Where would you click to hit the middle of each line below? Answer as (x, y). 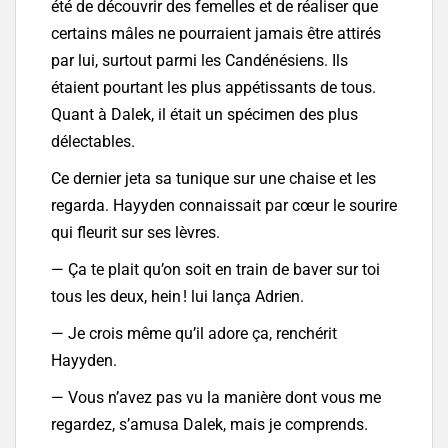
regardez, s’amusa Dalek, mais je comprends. (209, 425)
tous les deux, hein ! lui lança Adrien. (177, 297)
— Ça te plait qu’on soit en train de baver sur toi (215, 270)
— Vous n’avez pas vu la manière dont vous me (216, 398)
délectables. (93, 142)
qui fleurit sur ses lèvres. (135, 233)
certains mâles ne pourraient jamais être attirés (216, 34)
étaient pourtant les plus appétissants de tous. (213, 88)
